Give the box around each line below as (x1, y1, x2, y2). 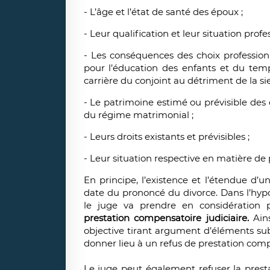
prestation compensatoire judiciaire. (83, 212, 249, 224)
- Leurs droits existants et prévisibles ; (83, 131, 250, 143)
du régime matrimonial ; (83, 109, 193, 121)
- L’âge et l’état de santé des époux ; (83, 6, 243, 18)
